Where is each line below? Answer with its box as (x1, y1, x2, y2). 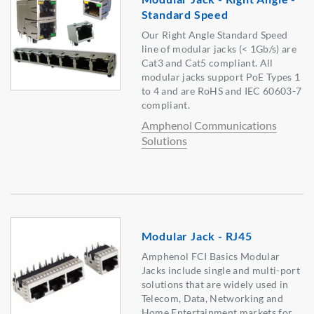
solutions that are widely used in (141, 278, 289, 291)
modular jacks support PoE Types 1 (141, 71, 301, 83)
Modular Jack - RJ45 (141, 229, 252, 243)
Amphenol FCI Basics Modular (141, 250, 280, 263)
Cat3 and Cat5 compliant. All (141, 57, 273, 69)
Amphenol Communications (141, 118, 277, 132)
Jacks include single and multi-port (141, 264, 300, 277)
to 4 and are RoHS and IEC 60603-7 (141, 85, 302, 97)
